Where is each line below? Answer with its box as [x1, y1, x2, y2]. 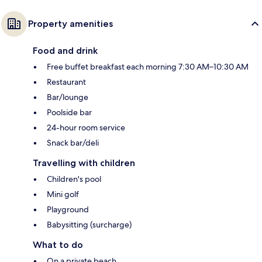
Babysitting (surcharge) [47, 219, 132, 230]
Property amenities [28, 18, 113, 30]
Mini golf [47, 189, 79, 200]
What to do [33, 239, 83, 251]
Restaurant [47, 77, 86, 88]
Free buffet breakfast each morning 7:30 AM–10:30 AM [47, 61, 249, 73]
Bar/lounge [47, 92, 88, 103]
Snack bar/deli [47, 137, 99, 149]
